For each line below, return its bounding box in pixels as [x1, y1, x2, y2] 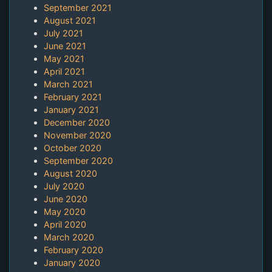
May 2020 [44, 206, 86, 217]
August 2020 [44, 168, 97, 179]
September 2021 [44, 2, 112, 13]
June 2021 [44, 41, 86, 52]
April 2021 [44, 66, 85, 77]
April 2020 [44, 219, 86, 230]
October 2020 [44, 143, 101, 154]
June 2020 [44, 194, 87, 205]
